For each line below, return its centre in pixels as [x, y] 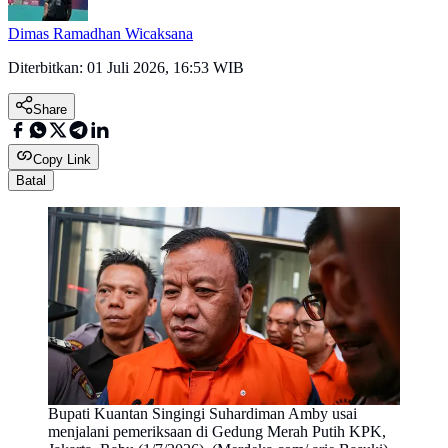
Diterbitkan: [47, 68]
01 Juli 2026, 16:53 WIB [165, 68]
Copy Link [62, 160]
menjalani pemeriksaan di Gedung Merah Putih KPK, [217, 432]
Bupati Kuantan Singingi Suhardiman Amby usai [202, 414]
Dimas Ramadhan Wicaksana [100, 34]
